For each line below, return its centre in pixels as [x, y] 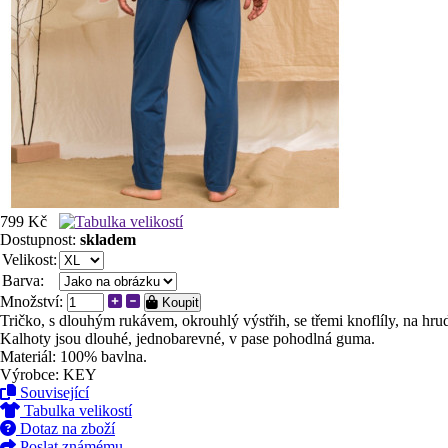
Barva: [23, 280]
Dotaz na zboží [65, 428]
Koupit [178, 302]
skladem [108, 239]
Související [52, 392]
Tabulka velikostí [76, 410]
